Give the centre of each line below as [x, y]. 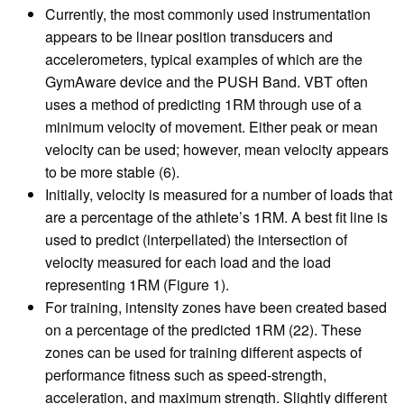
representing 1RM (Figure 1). [137, 285]
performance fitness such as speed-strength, [186, 375]
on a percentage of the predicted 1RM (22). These [203, 330]
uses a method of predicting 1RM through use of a [203, 105]
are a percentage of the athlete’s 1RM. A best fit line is [216, 217]
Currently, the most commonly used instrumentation [208, 14]
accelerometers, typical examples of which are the [204, 60]
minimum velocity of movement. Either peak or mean [211, 127]
